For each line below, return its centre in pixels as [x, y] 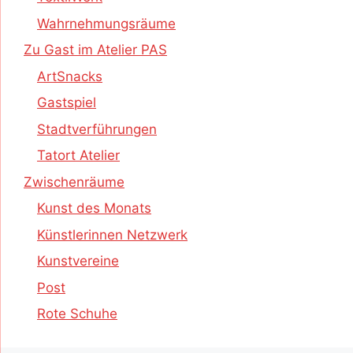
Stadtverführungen [97, 129]
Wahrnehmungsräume [106, 23]
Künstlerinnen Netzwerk [112, 234]
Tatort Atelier [78, 156]
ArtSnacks [70, 76]
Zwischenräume [74, 182]
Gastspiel [67, 103]
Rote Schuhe [77, 314]
